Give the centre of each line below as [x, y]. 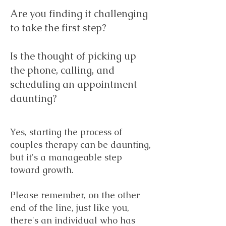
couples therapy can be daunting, [80, 145]
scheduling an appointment [74, 84]
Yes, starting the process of [66, 132]
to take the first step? [58, 28]
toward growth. [42, 170]
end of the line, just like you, [70, 208]
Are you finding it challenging [79, 14]
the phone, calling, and [62, 70]
